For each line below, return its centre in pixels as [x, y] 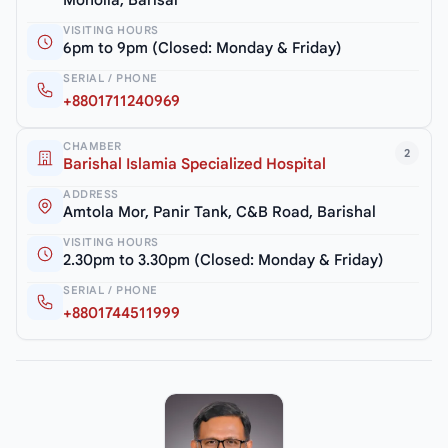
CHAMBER [92, 146]
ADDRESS [91, 194]
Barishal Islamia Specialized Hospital [194, 164]
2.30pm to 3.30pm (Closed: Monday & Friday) [223, 260]
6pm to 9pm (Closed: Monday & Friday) [202, 48]
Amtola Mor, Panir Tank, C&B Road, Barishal [219, 212]
